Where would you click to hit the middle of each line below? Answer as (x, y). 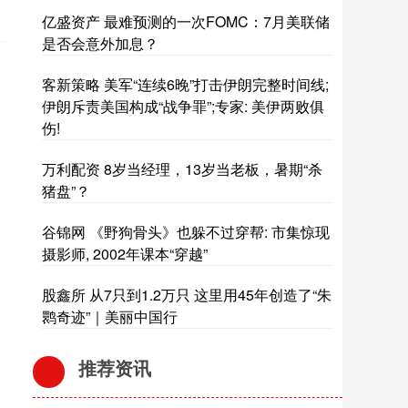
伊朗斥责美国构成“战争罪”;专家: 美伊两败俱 (183, 106)
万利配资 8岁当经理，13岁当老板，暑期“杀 (182, 169)
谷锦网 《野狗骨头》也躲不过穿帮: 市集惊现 (186, 232)
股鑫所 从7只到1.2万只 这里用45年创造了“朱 (187, 295)
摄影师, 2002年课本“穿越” (125, 254)
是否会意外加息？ (100, 43)
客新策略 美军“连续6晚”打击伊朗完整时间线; (185, 84)
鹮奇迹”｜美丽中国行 (110, 316)
